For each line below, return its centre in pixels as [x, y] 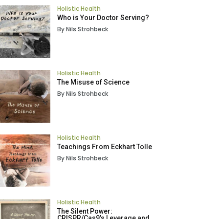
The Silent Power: [85, 211]
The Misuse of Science [93, 82]
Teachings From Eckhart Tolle [104, 147]
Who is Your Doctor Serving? [103, 18]
